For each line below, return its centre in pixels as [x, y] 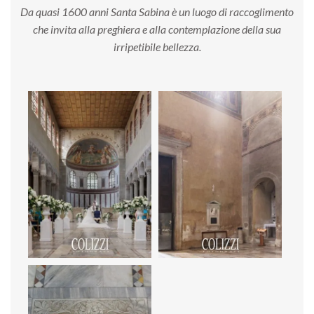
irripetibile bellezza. [157, 47]
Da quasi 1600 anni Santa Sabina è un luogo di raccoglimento [157, 12]
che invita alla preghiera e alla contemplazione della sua [157, 29]
